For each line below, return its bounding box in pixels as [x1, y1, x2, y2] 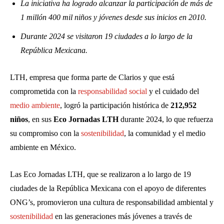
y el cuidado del [147, 86, 199, 95]
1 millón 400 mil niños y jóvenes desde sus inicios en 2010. [20, 12, 206, 21]
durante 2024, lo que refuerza [120, 114, 213, 123]
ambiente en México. [10, 142, 76, 151]
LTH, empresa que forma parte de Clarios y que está [10, 72, 174, 81]
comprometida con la [10, 86, 78, 95]
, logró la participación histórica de [60, 100, 170, 109]
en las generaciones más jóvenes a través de [53, 211, 192, 220]
